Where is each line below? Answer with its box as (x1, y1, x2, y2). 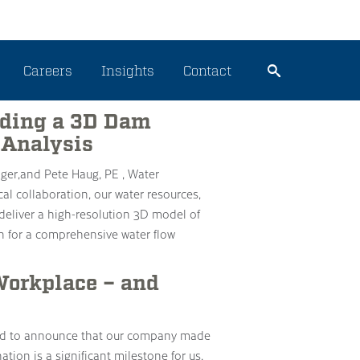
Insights (101, 62, 154, 79)
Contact (183, 62, 231, 79)
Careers (23, 62, 72, 79)
